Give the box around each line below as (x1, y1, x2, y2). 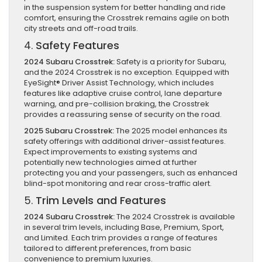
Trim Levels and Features (36, 193, 166, 208)
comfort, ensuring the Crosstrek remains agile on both (24, 12, 229, 24)
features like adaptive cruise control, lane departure (24, 88, 222, 99)
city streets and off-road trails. (24, 23, 138, 35)
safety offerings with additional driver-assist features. (24, 136, 226, 147)
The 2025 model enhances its (114, 125, 227, 137)
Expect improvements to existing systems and (24, 146, 197, 158)
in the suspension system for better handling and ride (24, 2, 226, 13)
